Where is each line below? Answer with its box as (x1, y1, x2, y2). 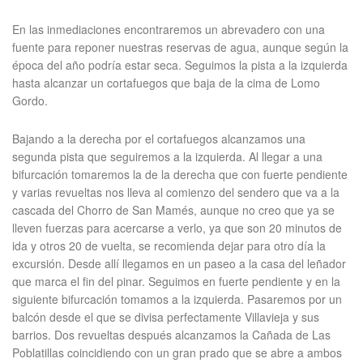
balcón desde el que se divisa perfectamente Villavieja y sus (12, 309, 319, 325)
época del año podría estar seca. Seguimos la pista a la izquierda (12, 57, 348, 73)
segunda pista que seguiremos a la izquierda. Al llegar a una (12, 148, 322, 164)
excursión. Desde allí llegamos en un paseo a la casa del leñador (12, 255, 346, 271)
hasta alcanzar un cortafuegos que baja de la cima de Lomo (12, 75, 320, 91)
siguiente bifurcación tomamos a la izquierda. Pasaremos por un (12, 291, 342, 307)
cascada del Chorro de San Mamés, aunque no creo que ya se (12, 202, 335, 218)
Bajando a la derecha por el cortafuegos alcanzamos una (12, 130, 305, 147)
